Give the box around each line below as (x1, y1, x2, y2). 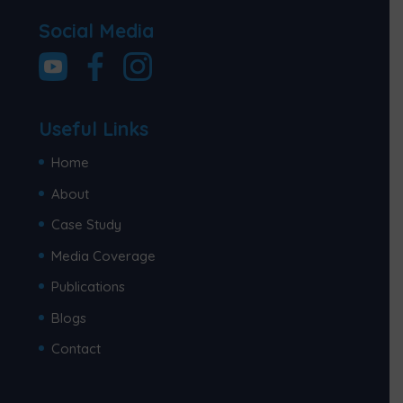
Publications (51, 278, 126, 296)
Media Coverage (51, 246, 157, 264)
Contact (51, 340, 102, 358)
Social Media (39, 19, 155, 43)
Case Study (51, 216, 122, 234)
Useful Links (39, 117, 149, 141)
